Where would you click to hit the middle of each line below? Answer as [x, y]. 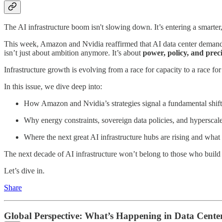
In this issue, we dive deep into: [53, 87]
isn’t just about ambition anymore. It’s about [73, 53]
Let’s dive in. [24, 171]
